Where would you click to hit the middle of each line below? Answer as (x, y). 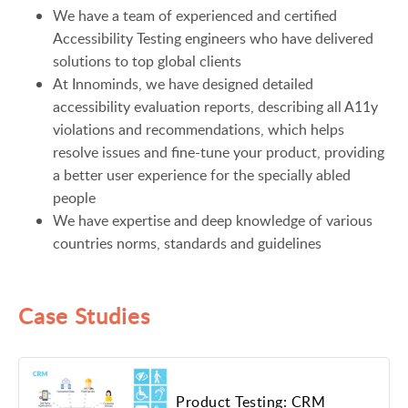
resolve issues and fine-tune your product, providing (218, 152)
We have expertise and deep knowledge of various (212, 220)
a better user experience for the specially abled (201, 175)
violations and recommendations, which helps (198, 129)
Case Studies (84, 316)
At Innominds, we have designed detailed (183, 84)
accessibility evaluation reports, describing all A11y (215, 107)
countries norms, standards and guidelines (187, 243)
